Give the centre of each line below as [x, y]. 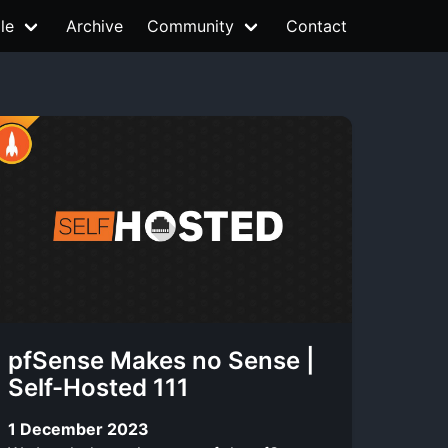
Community [190, 26]
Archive [94, 26]
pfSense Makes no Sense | [161, 360]
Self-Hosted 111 [98, 387]
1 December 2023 [78, 428]
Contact [316, 26]
